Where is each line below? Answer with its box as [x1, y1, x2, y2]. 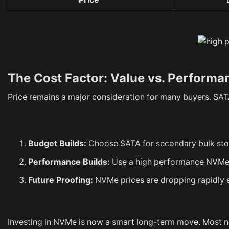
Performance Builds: [28, 157, 110, 167]
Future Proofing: [28, 175, 93, 185]
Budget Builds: [28, 139, 86, 149]
